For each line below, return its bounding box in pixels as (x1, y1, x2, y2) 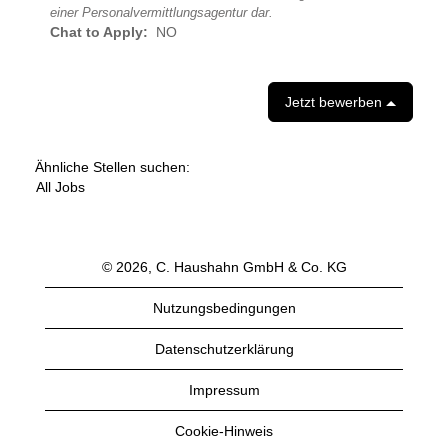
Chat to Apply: (50, 24, 156, 41)
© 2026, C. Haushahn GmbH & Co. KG (101, 259, 347, 276)
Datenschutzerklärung (154, 341, 294, 358)
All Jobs (36, 179, 85, 196)
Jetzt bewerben (285, 94, 386, 111)
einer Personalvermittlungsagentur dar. (50, 5, 273, 21)
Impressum (188, 382, 260, 399)
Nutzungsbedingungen (152, 300, 296, 317)
